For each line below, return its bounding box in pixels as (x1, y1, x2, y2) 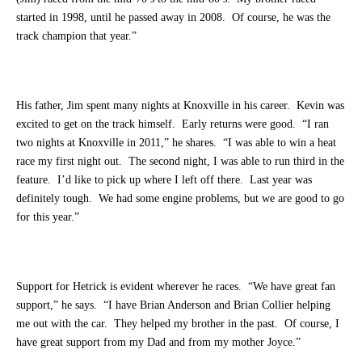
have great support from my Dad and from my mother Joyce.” (16, 335, 301, 348)
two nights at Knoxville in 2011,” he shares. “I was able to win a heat (16, 136, 336, 149)
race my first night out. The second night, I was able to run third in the (16, 154, 344, 167)
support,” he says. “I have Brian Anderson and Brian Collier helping (16, 298, 330, 311)
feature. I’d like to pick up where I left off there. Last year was (16, 173, 312, 186)
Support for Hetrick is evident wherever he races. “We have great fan (16, 280, 335, 293)
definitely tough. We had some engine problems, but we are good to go (16, 192, 344, 204)
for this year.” (16, 210, 79, 223)
